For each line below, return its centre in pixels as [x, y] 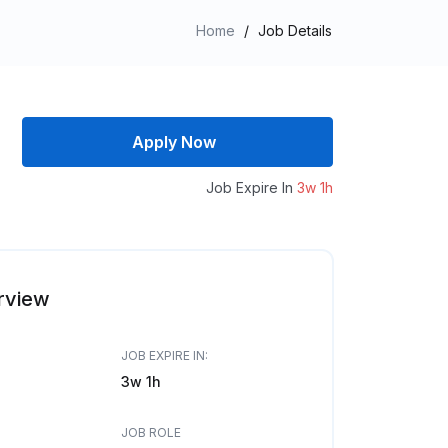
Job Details [295, 30]
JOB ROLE [150, 432]
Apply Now [173, 142]
